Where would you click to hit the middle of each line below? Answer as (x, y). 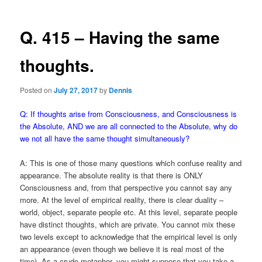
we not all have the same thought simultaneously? (105, 138)
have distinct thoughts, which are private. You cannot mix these (128, 225)
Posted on (37, 89)
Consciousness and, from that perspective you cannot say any (126, 188)
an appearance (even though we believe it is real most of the (122, 249)
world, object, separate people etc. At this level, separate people (129, 212)
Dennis (121, 90)
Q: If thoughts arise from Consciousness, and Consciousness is (129, 114)
